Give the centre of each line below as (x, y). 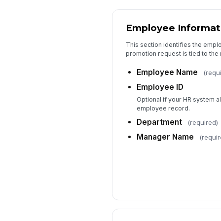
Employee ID (160, 87)
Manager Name (165, 137)
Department (159, 122)
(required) (203, 122)
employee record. (163, 108)
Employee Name (167, 73)
